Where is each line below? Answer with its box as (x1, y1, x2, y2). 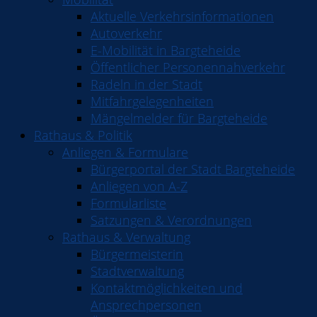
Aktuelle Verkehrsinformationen (91, 8, 274, 25)
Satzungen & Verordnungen (91, 212, 252, 229)
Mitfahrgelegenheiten (91, 93, 214, 110)
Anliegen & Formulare (62, 144, 188, 161)
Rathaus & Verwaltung (62, 229, 190, 246)
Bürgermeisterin (91, 246, 183, 263)
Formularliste (91, 195, 166, 212)
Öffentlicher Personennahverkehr (91, 59, 285, 76)
